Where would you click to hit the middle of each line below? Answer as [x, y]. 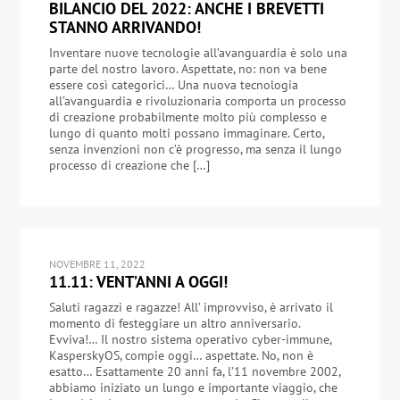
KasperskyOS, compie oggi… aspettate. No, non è [181, 356]
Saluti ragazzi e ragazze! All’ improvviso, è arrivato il [191, 308]
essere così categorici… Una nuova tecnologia [173, 85]
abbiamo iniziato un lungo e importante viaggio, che [193, 388]
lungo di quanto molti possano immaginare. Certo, [186, 133]
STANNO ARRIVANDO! [125, 28]
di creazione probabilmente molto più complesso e [187, 117]
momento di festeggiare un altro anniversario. [174, 324]
